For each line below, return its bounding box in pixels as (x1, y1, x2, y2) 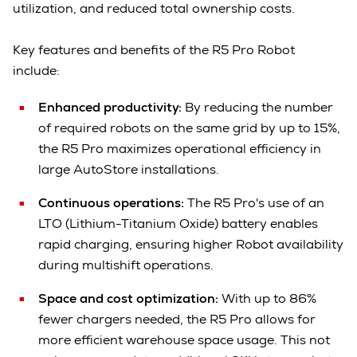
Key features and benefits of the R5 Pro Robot (13, 41, 295, 58)
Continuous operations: (38, 194, 184, 211)
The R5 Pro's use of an (184, 194, 324, 211)
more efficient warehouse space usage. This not (38, 331, 330, 348)
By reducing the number (182, 98, 333, 116)
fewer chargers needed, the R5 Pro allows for (38, 310, 316, 328)
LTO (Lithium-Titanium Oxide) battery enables (38, 214, 318, 232)
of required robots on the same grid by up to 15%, (38, 119, 340, 136)
